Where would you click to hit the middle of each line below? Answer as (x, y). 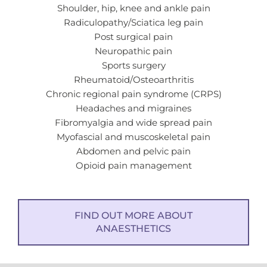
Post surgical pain (133, 37)
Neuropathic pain (133, 52)
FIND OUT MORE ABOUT (133, 215)
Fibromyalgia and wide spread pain (133, 123)
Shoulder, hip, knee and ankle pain (133, 9)
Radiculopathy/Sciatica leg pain (133, 23)
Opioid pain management (133, 166)
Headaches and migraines (133, 109)
